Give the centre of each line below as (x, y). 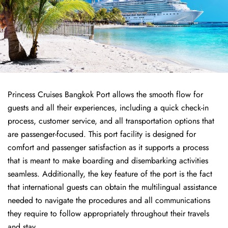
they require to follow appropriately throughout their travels (108, 213)
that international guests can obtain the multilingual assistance (112, 187)
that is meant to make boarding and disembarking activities (108, 161)
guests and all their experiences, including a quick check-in (108, 108)
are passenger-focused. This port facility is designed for (102, 134)
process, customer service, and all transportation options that (111, 121)
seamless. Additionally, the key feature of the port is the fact (110, 174)
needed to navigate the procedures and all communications (109, 200)
